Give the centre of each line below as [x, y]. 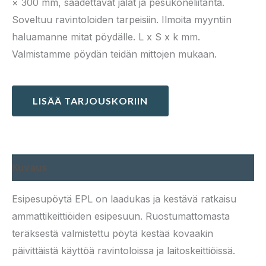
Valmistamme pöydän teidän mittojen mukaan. [114, 54]
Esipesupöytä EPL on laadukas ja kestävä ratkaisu [124, 199]
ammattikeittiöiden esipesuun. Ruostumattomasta [121, 216]
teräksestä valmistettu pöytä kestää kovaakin [113, 233]
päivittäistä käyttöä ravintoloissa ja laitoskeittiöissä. [123, 251]
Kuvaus [29, 167]
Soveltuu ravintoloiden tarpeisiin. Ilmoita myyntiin [122, 20]
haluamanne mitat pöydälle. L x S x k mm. [106, 37]
